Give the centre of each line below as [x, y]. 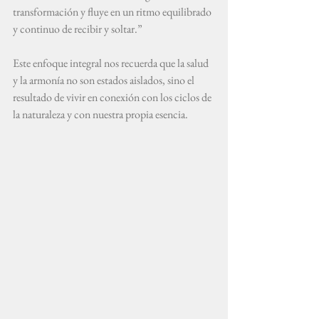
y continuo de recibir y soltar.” [78, 29]
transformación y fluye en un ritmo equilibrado [113, 12]
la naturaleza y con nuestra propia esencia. [100, 114]
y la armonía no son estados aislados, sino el [105, 80]
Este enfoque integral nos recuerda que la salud [112, 63]
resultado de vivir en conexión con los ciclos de [113, 97]
